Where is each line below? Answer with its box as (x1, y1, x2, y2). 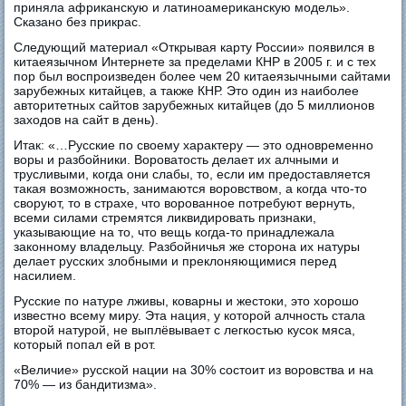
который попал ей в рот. (14, 336, 157, 352)
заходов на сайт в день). (14, 111, 159, 127)
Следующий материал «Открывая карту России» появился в (14, 39, 375, 54)
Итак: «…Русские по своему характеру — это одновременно (14, 137, 374, 152)
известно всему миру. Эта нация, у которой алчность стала (14, 307, 366, 323)
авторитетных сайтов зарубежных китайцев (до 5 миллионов (14, 97, 375, 112)
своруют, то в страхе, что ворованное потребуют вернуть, (14, 195, 356, 210)
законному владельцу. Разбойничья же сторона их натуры (14, 238, 361, 254)
